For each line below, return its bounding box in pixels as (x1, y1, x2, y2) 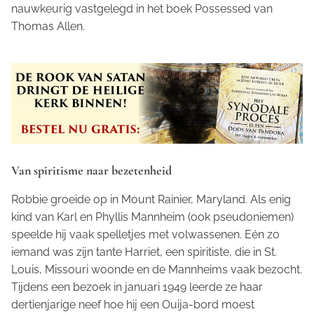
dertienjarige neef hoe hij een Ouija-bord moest (11, 297, 254, 311)
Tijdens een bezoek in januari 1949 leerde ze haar (11, 280, 263, 294)
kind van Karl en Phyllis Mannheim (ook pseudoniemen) (11, 210, 294, 224)
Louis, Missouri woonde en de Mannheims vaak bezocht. (11, 262, 302, 276)
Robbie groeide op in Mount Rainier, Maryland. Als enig (11, 192, 291, 206)
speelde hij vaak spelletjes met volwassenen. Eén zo (11, 227, 280, 241)
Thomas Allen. (11, 19, 85, 33)
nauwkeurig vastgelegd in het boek (11, 1, 195, 15)
